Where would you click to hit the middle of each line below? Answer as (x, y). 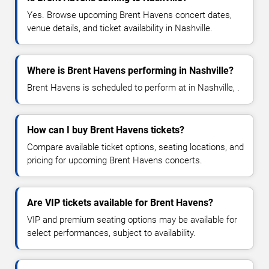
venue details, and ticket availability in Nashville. (120, 28)
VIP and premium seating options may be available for (132, 219)
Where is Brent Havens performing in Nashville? (130, 70)
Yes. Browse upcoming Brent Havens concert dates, (129, 15)
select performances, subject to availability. (111, 233)
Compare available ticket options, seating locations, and (135, 147)
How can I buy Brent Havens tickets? (106, 130)
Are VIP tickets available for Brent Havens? (120, 202)
